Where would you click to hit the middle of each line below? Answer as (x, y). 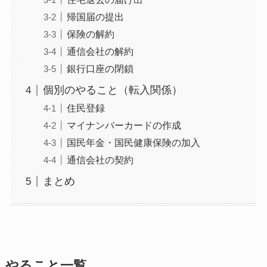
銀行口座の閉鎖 (100, 69)
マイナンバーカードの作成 (124, 125)
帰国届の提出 (95, 17)
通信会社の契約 (100, 160)
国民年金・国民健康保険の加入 (133, 143)
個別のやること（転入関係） (112, 90)
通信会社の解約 (100, 52)
